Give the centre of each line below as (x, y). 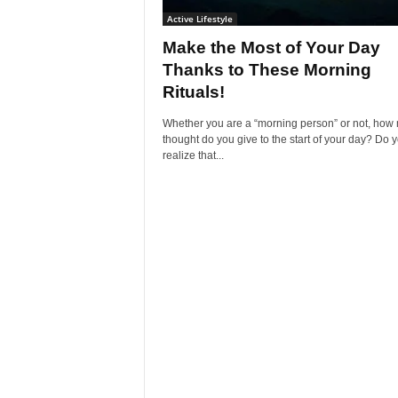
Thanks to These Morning (267, 70)
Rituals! (193, 92)
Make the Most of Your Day (271, 48)
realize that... (193, 155)
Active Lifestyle (199, 19)
